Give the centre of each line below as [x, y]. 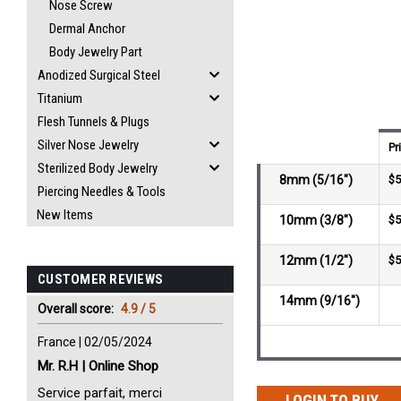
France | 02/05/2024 [95, 342]
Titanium [60, 98]
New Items [65, 215]
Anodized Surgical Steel [99, 75]
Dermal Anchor [87, 29]
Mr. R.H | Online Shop [98, 366]
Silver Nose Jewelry [88, 145]
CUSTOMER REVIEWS [100, 279]
